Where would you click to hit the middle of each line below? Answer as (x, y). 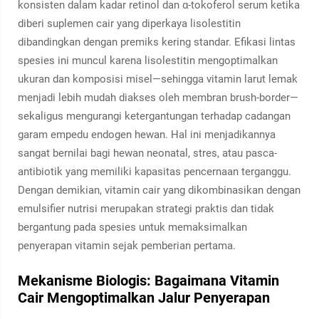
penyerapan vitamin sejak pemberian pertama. (127, 246)
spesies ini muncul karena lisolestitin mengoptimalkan (148, 61)
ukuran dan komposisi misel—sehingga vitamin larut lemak (158, 79)
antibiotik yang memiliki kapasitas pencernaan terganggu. (155, 172)
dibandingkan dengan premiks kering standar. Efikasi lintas (157, 42)
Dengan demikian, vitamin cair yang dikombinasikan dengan (159, 190)
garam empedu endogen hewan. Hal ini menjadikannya (147, 135)
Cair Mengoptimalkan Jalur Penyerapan (144, 298)
